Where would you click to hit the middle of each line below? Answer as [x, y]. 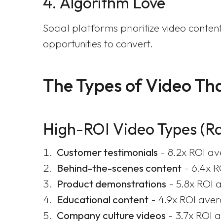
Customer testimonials [107, 152]
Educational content [103, 199]
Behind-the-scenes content [119, 168]
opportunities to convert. [98, 43]
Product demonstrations [111, 184]
